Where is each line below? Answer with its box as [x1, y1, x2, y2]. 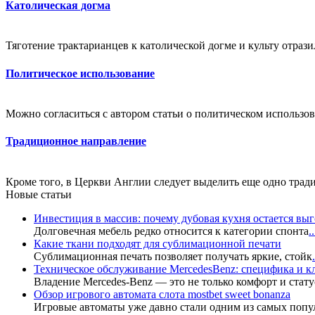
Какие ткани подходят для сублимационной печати [34, 237, 281, 250]
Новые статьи [6, 188, 72, 200]
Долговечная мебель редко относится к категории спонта [34, 224, 309, 237]
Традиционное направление [6, 135, 146, 148]
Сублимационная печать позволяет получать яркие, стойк [34, 250, 312, 262]
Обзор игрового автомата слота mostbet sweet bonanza [34, 288, 290, 300]
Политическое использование [6, 67, 155, 79]
